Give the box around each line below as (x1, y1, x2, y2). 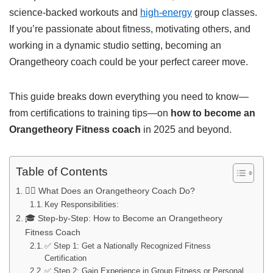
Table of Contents (16, 165, 108, 179)
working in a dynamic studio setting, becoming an (9, 40, 221, 51)
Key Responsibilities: (44, 200, 119, 209)
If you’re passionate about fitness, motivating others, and (9, 24, 250, 34)
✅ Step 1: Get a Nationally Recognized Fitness (44, 241, 211, 250)
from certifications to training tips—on (9, 108, 171, 118)
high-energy (140, 7, 192, 18)
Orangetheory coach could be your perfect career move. (9, 57, 248, 67)
